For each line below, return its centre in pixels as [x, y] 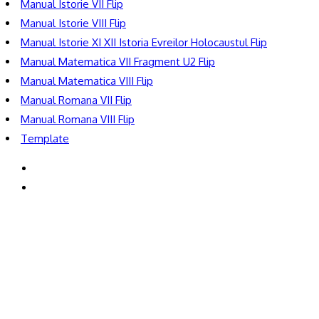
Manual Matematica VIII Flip [87, 81]
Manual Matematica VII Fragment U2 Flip [118, 62]
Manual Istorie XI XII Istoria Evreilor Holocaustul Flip [144, 42]
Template [45, 138]
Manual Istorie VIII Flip [73, 23]
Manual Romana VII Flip [76, 100]
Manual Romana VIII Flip [78, 119]
